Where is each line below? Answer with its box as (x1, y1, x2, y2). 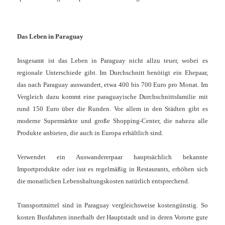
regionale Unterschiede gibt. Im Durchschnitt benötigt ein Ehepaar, (17, 69, 208, 77)
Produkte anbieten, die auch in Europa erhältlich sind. (17, 129, 164, 137)
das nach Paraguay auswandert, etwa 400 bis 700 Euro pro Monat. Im (17, 81, 208, 89)
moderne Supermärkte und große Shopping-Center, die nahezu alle (17, 117, 208, 125)
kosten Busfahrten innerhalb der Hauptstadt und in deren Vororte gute (17, 213, 208, 221)
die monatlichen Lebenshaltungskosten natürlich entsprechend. (17, 177, 190, 185)
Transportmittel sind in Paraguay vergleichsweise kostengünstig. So (17, 201, 208, 209)
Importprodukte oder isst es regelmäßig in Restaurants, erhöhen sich (17, 165, 208, 173)
